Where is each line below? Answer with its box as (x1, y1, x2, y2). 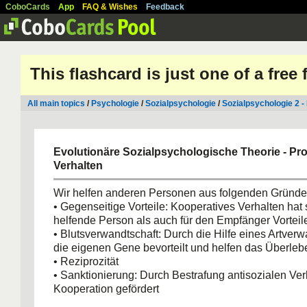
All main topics (27, 99, 85, 108)
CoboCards (5, 2, 50, 12)
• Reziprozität (53, 256, 119, 267)
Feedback (146, 2, 184, 12)
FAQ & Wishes (82, 2, 138, 12)
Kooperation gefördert (53, 283, 159, 295)
